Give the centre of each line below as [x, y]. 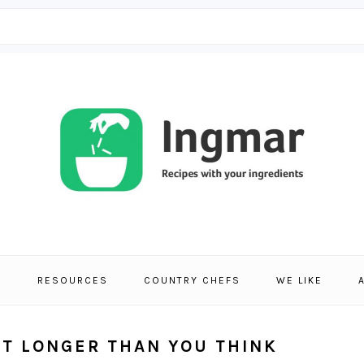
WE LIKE [299, 280]
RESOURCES [73, 280]
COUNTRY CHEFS [192, 280]
